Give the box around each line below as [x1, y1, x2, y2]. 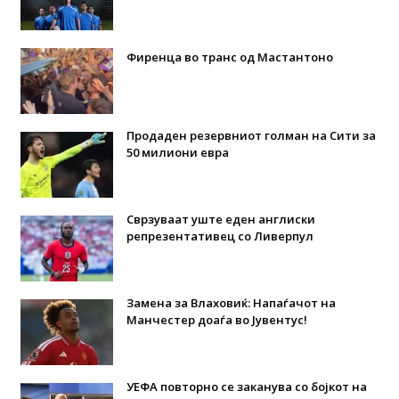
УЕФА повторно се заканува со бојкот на [126, 378, 367, 395]
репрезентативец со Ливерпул [126, 227, 313, 244]
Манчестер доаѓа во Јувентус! [126, 311, 307, 328]
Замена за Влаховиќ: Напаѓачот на [126, 294, 336, 311]
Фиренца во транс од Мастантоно [126, 48, 333, 65]
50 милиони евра [126, 143, 229, 160]
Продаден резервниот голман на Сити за [126, 126, 376, 143]
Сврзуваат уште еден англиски [126, 210, 315, 227]
